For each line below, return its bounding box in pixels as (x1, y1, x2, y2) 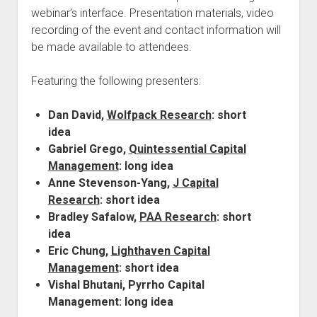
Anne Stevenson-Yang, (47, 175, 173, 190)
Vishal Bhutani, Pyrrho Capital (47, 277, 204, 292)
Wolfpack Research (106, 108, 212, 122)
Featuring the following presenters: (30, 74, 201, 88)
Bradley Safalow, (47, 209, 139, 224)
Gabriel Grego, (47, 142, 129, 156)
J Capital (172, 175, 219, 190)
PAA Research (139, 209, 217, 224)
